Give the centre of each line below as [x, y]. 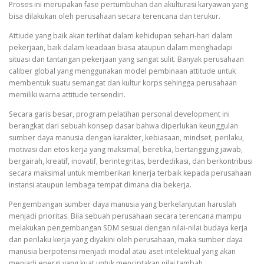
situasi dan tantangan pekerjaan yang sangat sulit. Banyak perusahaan [126, 59]
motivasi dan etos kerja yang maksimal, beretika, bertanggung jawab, [126, 149]
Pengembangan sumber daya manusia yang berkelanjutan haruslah [123, 204]
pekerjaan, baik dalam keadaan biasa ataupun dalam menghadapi [121, 47]
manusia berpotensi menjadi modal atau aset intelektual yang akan [122, 251]
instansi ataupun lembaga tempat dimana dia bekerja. [100, 184]
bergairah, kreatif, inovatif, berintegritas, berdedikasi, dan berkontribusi [131, 161]
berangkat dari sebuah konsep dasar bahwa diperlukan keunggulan [123, 126]
